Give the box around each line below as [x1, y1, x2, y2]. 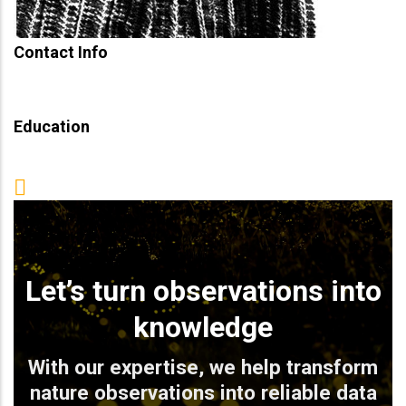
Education [14, 117, 90, 137]
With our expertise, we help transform [28, 355, 378, 380]
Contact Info [14, 43, 108, 63]
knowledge [133, 310, 273, 345]
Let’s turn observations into [24, 274, 382, 309]
